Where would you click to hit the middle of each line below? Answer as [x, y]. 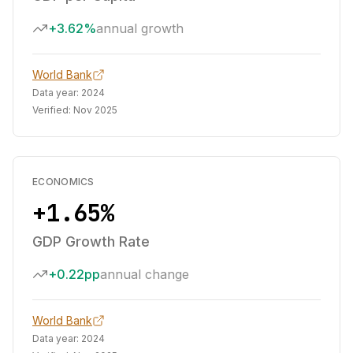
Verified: [53, 110]
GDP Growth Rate [91, 242]
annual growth [140, 28]
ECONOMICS [63, 182]
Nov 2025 [95, 110]
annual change [145, 274]
